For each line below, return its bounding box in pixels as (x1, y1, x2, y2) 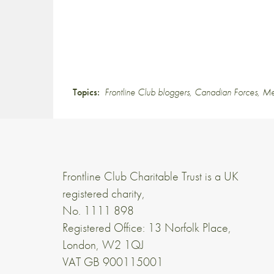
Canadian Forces (194, 85, 257, 98)
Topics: (73, 85, 100, 98)
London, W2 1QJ (62, 236, 144, 253)
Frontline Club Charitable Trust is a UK (62, 168, 239, 184)
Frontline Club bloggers (105, 85, 190, 98)
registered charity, (62, 185, 145, 201)
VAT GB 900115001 (62, 253, 163, 270)
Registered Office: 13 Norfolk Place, (62, 219, 231, 235)
